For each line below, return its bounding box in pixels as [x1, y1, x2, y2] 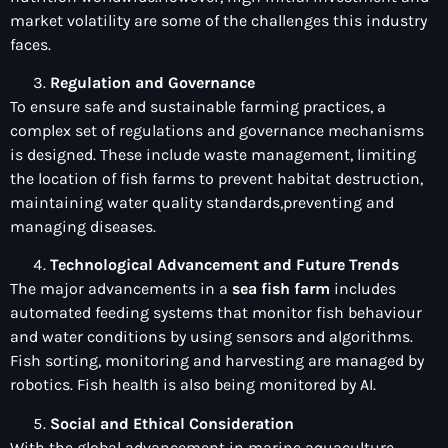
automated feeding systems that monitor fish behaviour [10, 303, 422, 323]
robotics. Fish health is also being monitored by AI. [10, 375, 376, 395]
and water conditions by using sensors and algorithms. [10, 327, 413, 347]
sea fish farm [232, 279, 330, 299]
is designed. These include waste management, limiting [10, 144, 416, 164]
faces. [10, 34, 51, 54]
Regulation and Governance [50, 72, 255, 92]
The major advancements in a [10, 279, 232, 299]
